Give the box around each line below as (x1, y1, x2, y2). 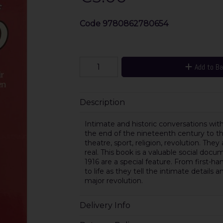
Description (79, 97, 125, 107)
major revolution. (84, 176, 143, 186)
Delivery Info (79, 200, 130, 210)
